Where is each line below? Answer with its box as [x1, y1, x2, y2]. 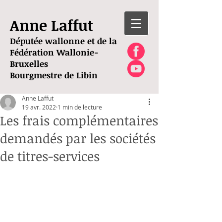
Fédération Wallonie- [10, 47, 99, 58]
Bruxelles [10, 58, 48, 69]
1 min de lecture [57, 103, 102, 111]
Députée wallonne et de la [10, 35, 117, 47]
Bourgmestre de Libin [10, 69, 98, 81]
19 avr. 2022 [22, 103, 56, 111]
